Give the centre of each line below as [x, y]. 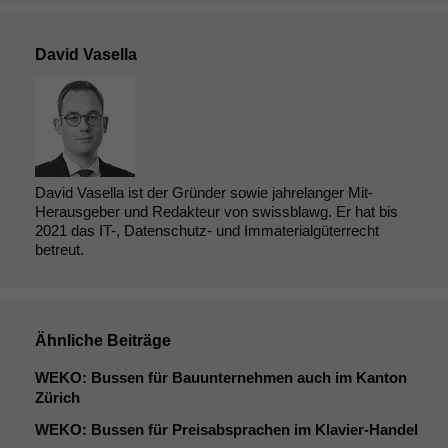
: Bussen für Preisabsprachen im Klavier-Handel [250, 429]
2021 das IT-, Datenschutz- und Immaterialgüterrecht [207, 230]
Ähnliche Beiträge [103, 340]
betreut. [59, 249]
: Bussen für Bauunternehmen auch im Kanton [244, 377]
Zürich [57, 397]
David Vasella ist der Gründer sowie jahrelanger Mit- [204, 192]
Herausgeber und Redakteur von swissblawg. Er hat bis [216, 211]
